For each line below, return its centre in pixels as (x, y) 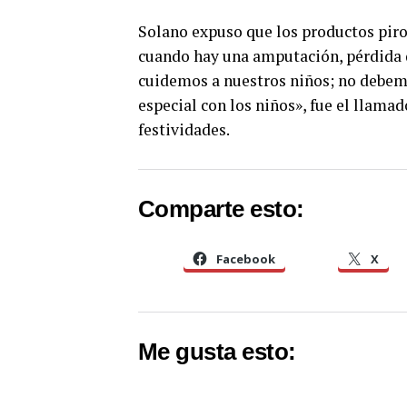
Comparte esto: (221, 209)
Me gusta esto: (217, 351)
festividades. (184, 130)
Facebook (246, 259)
